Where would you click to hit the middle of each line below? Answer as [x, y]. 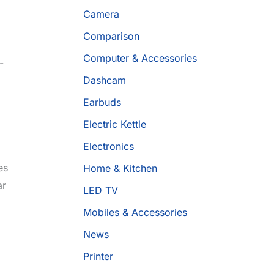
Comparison [111, 36]
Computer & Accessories [140, 58]
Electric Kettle [115, 124]
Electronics [109, 146]
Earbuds [102, 102]
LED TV [101, 191]
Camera [101, 14]
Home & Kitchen [120, 168]
